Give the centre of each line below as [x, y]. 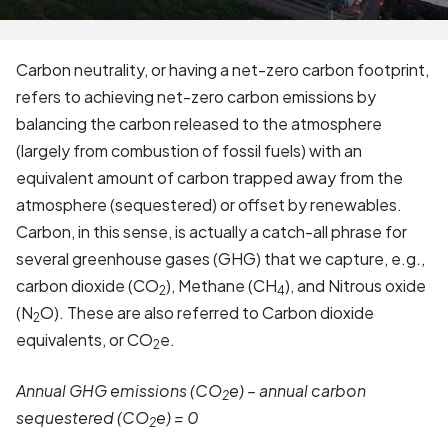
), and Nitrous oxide [355, 285]
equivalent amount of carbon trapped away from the [209, 177]
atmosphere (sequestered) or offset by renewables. [209, 204]
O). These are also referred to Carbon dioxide [207, 312]
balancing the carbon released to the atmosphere [199, 123]
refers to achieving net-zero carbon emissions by [196, 96]
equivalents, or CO [84, 339]
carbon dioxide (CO [87, 285]
